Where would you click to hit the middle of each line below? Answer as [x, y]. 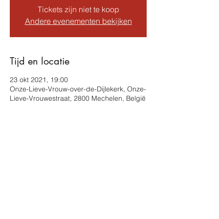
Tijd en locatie [40, 61]
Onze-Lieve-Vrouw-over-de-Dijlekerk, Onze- [78, 89]
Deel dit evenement [50, 153]
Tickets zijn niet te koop [78, 9]
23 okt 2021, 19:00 [39, 80]
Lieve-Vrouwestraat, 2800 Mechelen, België [78, 98]
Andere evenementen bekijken [78, 21]
